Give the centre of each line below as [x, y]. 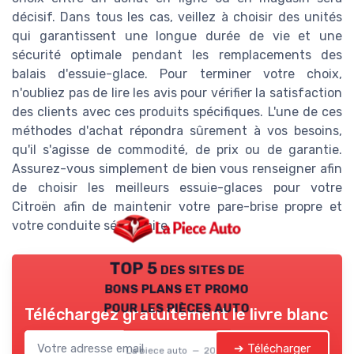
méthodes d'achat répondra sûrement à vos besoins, [177, 130]
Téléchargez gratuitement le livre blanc [176, 314]
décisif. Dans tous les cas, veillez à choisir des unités [177, 17]
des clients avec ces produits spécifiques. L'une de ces [177, 111]
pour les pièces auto [177, 306]
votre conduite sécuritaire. [91, 225]
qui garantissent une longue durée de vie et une [177, 36]
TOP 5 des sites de [177, 268]
